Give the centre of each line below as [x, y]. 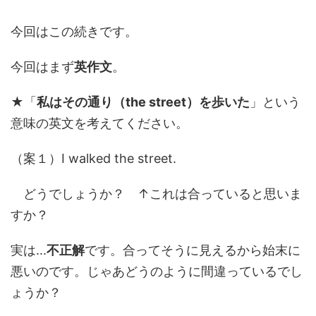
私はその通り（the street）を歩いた [143, 102]
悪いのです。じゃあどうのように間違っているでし [157, 271]
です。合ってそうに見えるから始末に [193, 250]
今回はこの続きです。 [74, 31]
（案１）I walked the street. [93, 158]
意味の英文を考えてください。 [99, 123]
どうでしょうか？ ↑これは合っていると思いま [156, 194]
